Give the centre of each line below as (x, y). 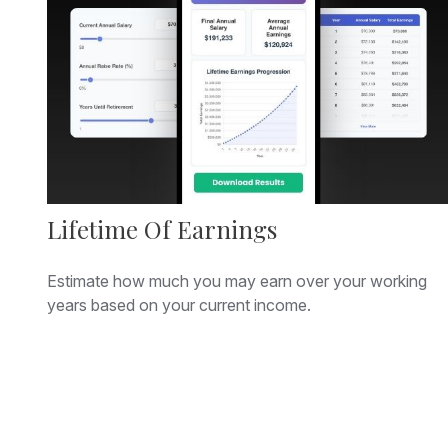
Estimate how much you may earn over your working (236, 280)
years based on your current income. (178, 304)
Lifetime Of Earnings (161, 228)
